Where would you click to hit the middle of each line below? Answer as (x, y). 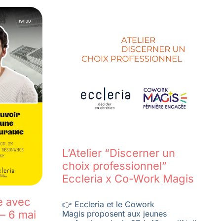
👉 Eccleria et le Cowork (108, 204)
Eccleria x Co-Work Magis (128, 178)
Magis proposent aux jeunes (114, 213)
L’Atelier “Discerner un (118, 153)
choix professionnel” (114, 166)
